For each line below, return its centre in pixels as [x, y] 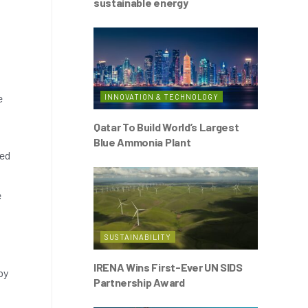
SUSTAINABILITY [138, 236]
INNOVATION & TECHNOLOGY [162, 97]
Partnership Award [139, 282]
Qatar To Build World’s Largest [166, 127]
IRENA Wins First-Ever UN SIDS [168, 267]
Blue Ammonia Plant [142, 142]
